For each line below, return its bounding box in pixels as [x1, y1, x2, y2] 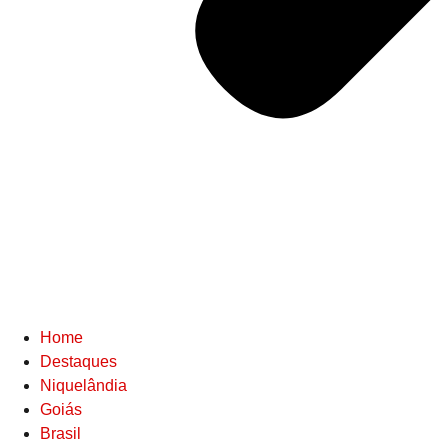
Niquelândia [40, 377, 127, 394]
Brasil [40, 425, 81, 442]
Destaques [40, 353, 117, 370]
